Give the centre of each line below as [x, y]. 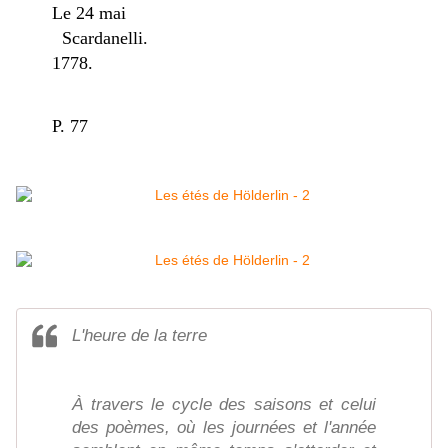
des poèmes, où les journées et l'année [224, 428]
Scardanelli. [100, 38]
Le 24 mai [214, 13]
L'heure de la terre [139, 336]
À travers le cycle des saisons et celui [224, 405]
